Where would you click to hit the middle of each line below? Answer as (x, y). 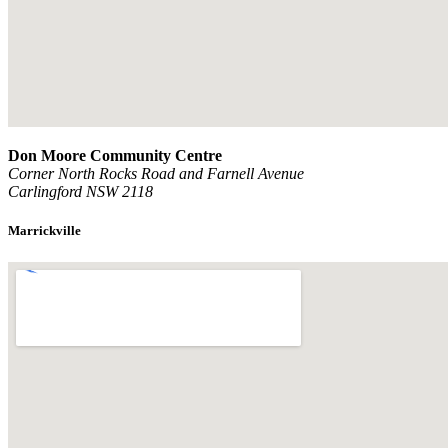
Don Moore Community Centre (115, 156)
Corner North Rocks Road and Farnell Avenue (156, 174)
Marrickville (44, 231)
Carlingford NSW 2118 (80, 192)
